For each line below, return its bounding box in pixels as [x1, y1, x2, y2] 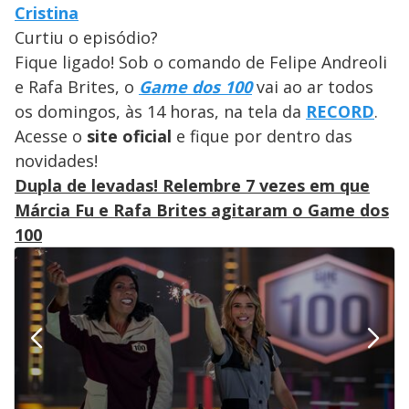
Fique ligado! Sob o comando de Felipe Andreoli [15, 51, 387, 74]
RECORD [306, 100, 374, 123]
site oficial [87, 125, 172, 148]
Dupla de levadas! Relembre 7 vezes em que [15, 174, 370, 197]
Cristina [15, 2, 79, 25]
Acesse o [15, 125, 87, 148]
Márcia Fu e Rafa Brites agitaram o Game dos [15, 199, 389, 222]
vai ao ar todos [252, 76, 373, 99]
